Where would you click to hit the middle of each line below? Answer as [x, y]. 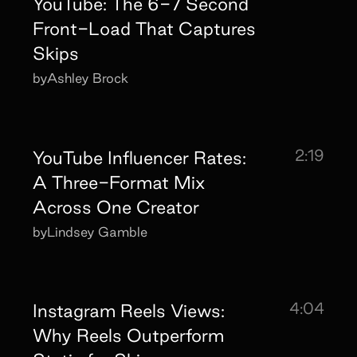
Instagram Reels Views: [129, 311]
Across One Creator [116, 206]
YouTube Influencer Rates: [140, 157]
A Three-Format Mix [119, 182]
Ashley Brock [88, 78]
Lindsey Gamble [98, 231]
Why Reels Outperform [129, 335]
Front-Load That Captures [145, 29]
